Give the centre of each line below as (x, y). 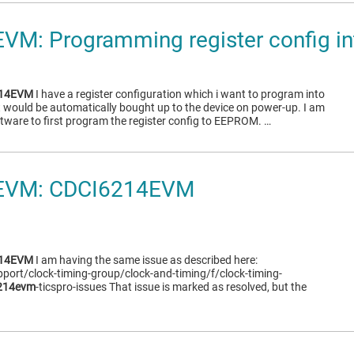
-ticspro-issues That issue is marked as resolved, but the (171, 287)
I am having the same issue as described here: (145, 260)
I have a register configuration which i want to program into (179, 94)
